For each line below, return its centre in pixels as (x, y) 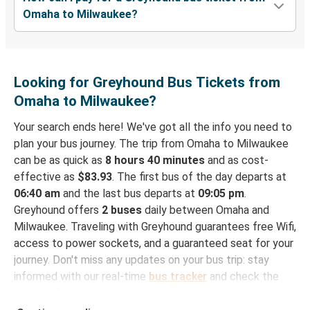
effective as (46, 177)
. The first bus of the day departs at (199, 177)
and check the (243, 277)
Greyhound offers (58, 210)
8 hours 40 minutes (155, 161)
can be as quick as (60, 161)
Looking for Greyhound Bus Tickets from (147, 83)
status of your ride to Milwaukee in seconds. (121, 293)
